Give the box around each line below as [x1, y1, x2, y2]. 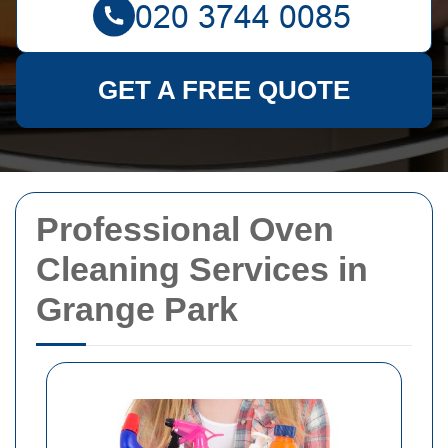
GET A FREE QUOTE [98, 75, 350, 105]
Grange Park [36, 290, 238, 328]
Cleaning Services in [36, 250, 368, 288]
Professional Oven [36, 210, 334, 248]
